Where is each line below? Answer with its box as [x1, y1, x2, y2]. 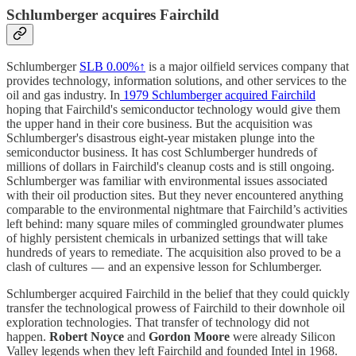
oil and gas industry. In [6, 88, 120, 103]
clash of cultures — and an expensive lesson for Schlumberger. [6, 260, 322, 274]
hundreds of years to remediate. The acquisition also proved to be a [6, 246, 341, 260]
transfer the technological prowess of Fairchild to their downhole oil [6, 301, 345, 315]
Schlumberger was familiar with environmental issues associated [6, 174, 327, 188]
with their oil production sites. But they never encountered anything [6, 188, 343, 203]
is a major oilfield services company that [145, 60, 349, 74]
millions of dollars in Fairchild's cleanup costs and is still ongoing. [6, 160, 335, 174]
